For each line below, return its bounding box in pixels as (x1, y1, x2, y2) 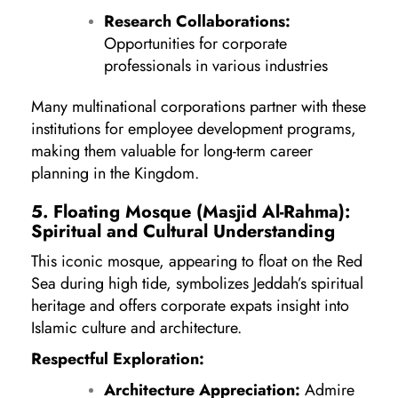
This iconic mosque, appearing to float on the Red (31, 249, 362, 273)
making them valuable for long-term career (31, 139, 313, 163)
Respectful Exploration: (31, 346, 204, 370)
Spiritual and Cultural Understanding (31, 218, 335, 244)
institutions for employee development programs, (31, 116, 356, 140)
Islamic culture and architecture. (31, 315, 242, 339)
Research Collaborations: (104, 9, 291, 33)
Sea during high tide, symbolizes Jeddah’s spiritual (31, 271, 363, 295)
